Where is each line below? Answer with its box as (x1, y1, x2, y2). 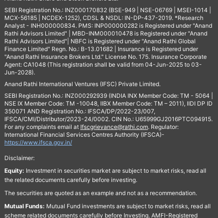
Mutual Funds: (4, 202, 45, 210)
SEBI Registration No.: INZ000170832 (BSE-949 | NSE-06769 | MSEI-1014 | (4, 6, 211, 14)
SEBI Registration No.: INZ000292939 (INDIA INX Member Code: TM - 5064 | (4, 92, 213, 99)
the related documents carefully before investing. (4, 176, 137, 183)
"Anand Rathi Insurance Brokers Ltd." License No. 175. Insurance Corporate (4, 53, 207, 60)
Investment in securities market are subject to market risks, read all (24, 167, 206, 174)
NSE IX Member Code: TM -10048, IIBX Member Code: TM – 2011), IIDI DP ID (4, 100, 213, 107)
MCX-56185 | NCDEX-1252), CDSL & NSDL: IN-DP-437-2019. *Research (4, 14, 203, 21)
